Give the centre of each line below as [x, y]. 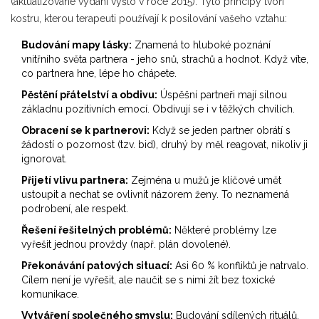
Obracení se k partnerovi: [85, 130]
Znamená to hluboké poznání [201, 45]
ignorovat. [44, 158]
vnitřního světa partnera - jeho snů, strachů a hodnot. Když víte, [165, 59]
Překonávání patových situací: [97, 265]
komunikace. [50, 294]
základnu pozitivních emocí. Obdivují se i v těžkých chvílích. [158, 109]
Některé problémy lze [224, 230]
